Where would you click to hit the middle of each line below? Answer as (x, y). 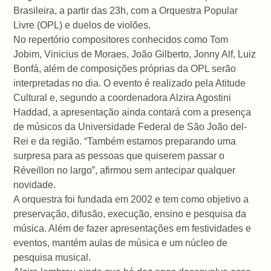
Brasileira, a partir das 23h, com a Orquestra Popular (126, 10)
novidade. (35, 184)
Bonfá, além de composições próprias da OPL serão (125, 68)
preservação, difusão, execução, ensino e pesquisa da (130, 214)
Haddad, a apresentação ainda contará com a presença (132, 112)
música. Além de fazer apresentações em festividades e (132, 228)
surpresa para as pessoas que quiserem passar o (119, 155)
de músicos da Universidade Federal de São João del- (130, 126)
